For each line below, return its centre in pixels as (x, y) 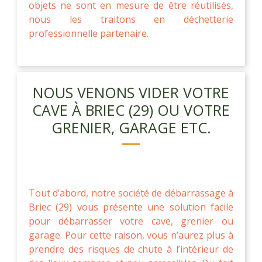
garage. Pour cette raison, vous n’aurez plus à (131, 235)
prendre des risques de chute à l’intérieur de (131, 249)
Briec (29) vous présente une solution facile (131, 207)
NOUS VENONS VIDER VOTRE (131, 92)
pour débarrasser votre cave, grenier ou (131, 221)
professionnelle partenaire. (89, 33)
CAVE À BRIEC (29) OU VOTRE (131, 110)
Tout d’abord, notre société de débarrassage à (131, 193)
